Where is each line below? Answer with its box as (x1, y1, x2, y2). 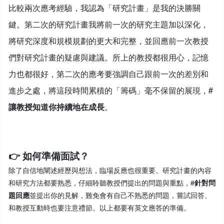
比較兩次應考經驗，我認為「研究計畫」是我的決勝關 (8, 4, 200, 13)
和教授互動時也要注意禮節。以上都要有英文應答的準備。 (8, 204, 192, 212)
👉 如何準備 (8, 151, 60, 162)
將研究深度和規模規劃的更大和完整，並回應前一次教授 (8, 37, 208, 46)
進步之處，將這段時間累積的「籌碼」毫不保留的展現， (8, 86, 208, 95)
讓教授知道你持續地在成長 (8, 103, 104, 112)
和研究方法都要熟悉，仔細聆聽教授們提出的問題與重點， (8, 179, 190, 187)
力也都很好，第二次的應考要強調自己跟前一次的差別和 (8, 70, 208, 79)
